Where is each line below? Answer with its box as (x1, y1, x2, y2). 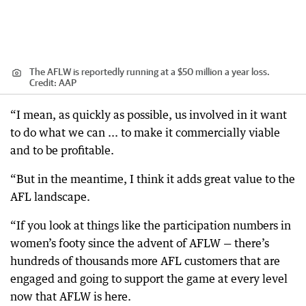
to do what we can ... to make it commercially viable (10, 126, 280, 140)
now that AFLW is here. (10, 290, 131, 304)
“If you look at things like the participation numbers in (10, 219, 291, 233)
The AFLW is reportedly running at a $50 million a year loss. (29, 66, 270, 78)
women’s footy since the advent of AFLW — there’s (10, 236, 269, 251)
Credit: (29, 77, 59, 89)
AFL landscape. (10, 190, 90, 204)
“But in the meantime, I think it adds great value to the (10, 172, 295, 186)
